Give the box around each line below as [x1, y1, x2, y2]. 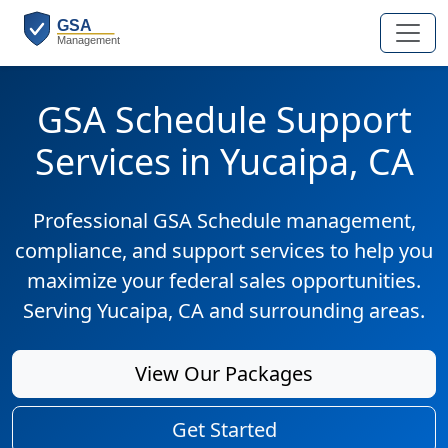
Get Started [171, 416, 277, 443]
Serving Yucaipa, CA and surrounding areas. [23, 297, 425, 324]
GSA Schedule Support [36, 95, 412, 143]
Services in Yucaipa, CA [34, 137, 414, 185]
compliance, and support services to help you [15, 237, 433, 264]
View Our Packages [135, 360, 313, 387]
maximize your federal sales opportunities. [27, 267, 421, 294]
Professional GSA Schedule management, [32, 207, 416, 234]
